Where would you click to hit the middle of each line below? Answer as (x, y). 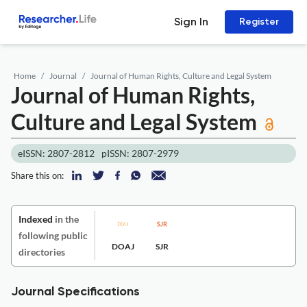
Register (259, 22)
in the (66, 219)
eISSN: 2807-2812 (56, 153)
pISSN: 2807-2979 (140, 153)
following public (53, 235)
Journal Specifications (75, 292)
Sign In (191, 22)
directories (42, 252)
